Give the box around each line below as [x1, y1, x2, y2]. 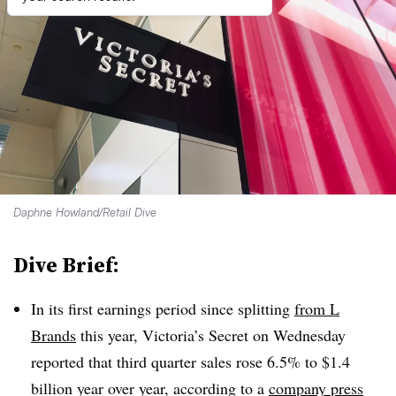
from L [294, 298, 339, 319]
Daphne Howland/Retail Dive [13, 205, 156, 219]
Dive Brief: [13, 250, 119, 279]
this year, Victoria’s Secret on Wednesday [76, 324, 346, 346]
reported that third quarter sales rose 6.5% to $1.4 [31, 351, 350, 372]
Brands [31, 324, 76, 346]
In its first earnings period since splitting [31, 298, 294, 319]
